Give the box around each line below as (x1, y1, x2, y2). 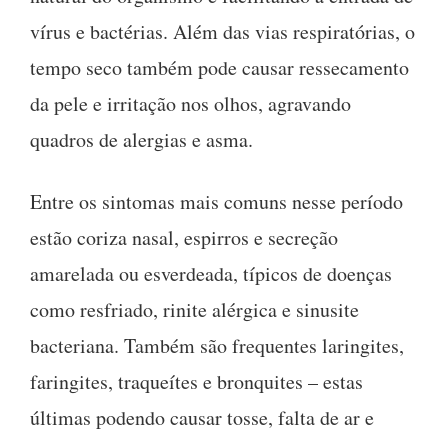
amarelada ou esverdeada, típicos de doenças (30, 259, 392, 287)
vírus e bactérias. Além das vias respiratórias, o (30, 17, 415, 45)
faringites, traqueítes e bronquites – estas (30, 367, 363, 395)
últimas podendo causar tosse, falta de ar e (30, 403, 374, 431)
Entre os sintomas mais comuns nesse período (30, 187, 403, 215)
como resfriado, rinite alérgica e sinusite (30, 295, 359, 323)
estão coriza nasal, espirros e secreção (30, 223, 338, 251)
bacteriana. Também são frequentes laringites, (30, 331, 404, 359)
